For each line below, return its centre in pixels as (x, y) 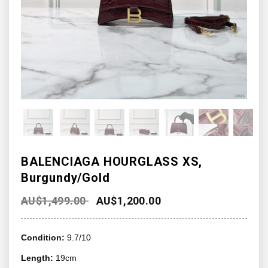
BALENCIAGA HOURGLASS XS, (112, 162)
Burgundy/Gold (66, 178)
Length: (38, 258)
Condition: (44, 237)
